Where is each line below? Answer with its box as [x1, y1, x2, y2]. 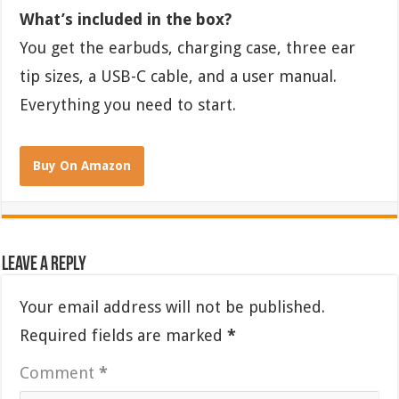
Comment [20, 362, 100, 382]
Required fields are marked [20, 325, 228, 345]
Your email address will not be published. [20, 297, 326, 316]
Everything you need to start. [20, 94, 237, 114]
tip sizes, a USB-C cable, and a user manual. [20, 66, 338, 85]
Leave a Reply [2, 254, 87, 275]
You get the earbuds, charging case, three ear [20, 37, 356, 57]
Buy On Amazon [33, 158, 132, 173]
